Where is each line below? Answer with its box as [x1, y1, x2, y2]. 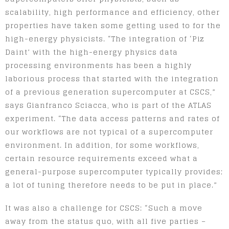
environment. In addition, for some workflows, [5, 138, 199, 151]
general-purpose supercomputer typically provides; [5, 165, 223, 178]
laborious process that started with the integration [5, 72, 219, 85]
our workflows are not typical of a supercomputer [5, 125, 213, 138]
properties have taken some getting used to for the [5, 18, 221, 32]
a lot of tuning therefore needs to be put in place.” [5, 178, 217, 191]
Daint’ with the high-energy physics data [5, 45, 178, 58]
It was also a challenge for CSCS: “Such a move [5, 201, 202, 214]
